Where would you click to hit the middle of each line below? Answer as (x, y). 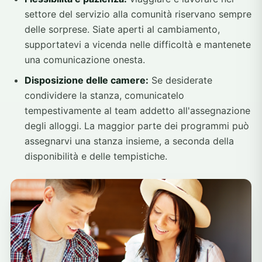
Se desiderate (180, 80)
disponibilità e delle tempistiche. (96, 156)
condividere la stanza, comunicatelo (104, 96)
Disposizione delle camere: (87, 80)
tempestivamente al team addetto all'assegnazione (137, 111)
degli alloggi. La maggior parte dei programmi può (137, 126)
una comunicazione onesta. (85, 59)
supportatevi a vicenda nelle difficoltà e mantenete (138, 44)
